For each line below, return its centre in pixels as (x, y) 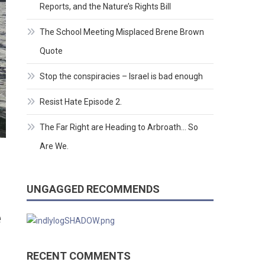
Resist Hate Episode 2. (81, 102)
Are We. (54, 146)
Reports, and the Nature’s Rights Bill (106, 7)
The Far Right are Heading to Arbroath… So (119, 127)
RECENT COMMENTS (79, 256)
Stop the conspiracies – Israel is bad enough (122, 77)
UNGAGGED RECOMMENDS (93, 189)
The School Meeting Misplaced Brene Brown (122, 32)
